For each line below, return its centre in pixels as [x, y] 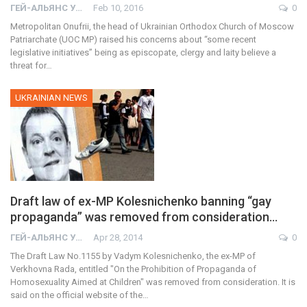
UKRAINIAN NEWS [51, 98]
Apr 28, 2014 [118, 238]
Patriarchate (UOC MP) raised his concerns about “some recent [133, 40]
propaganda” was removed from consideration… [144, 217]
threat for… [31, 66]
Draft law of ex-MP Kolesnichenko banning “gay [141, 201]
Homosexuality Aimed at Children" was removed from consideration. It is [153, 282]
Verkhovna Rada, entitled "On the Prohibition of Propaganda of [133, 269]
